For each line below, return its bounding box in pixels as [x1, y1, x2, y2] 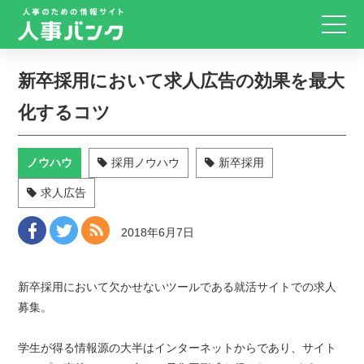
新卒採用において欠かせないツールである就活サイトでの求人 [18, 280, 337, 293]
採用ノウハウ [111, 156, 180, 169]
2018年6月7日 [121, 226, 195, 239]
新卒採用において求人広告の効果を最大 [18, 71, 345, 91]
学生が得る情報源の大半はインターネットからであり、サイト [18, 341, 337, 354]
